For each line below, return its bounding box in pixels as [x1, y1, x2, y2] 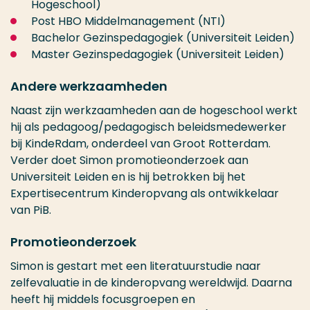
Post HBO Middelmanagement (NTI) [31, 13, 226, 30]
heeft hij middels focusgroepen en [10, 291, 195, 308]
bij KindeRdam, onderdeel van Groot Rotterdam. [10, 136, 271, 152]
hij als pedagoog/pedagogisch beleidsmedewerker [10, 119, 286, 136]
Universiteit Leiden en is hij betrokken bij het [10, 169, 246, 185]
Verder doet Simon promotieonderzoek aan [10, 152, 248, 169]
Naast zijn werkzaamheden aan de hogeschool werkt [10, 102, 298, 119]
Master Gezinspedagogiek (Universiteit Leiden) [31, 46, 284, 63]
